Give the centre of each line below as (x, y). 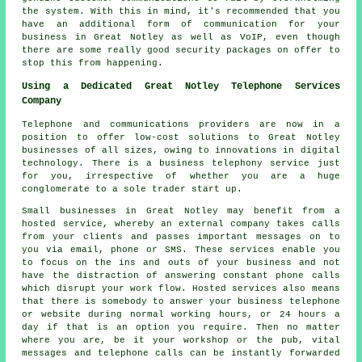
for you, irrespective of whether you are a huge (181, 177)
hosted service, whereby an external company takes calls (181, 224)
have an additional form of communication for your (181, 25)
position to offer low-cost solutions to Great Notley (181, 138)
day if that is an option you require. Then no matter (181, 328)
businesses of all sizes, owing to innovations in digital (181, 151)
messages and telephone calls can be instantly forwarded (181, 354)
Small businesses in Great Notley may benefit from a (181, 211)
